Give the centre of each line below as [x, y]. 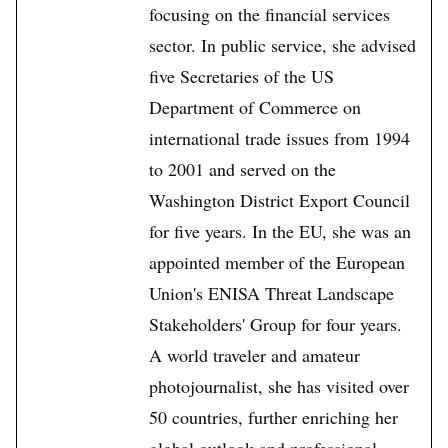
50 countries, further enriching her [273, 417]
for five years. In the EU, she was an [280, 231]
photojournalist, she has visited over [279, 386]
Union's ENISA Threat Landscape [271, 293]
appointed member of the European [277, 262]
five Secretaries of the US [241, 76]
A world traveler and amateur [254, 355]
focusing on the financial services [269, 14]
